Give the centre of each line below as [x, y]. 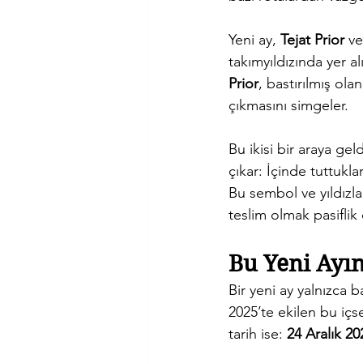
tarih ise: [258, 334]
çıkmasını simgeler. [288, 106]
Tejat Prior [312, 40]
